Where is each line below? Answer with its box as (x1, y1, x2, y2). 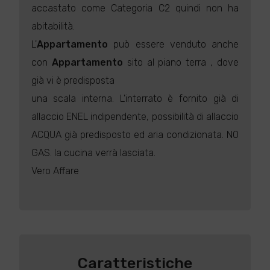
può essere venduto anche (107, 39, 239, 50)
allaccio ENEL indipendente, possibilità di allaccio (31, 111, 239, 122)
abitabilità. (31, 20, 75, 32)
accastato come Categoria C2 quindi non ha (31, 2, 239, 14)
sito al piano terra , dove (122, 57, 239, 68)
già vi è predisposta (31, 75, 115, 86)
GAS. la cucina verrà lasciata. (31, 147, 155, 159)
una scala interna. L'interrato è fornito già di (31, 93, 239, 104)
